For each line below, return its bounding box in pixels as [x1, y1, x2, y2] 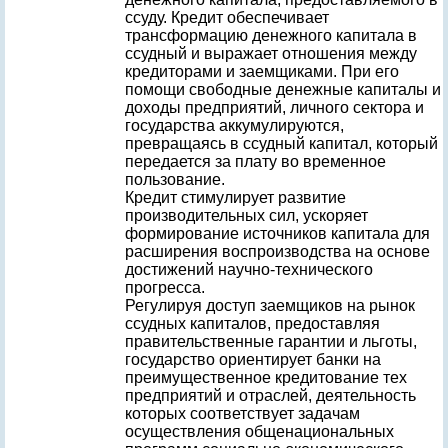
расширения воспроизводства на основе [125, 243, 430, 260]
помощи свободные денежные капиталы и [125, 81, 441, 98]
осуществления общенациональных [125, 423, 394, 440]
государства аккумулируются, [125, 117, 344, 134]
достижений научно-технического [125, 261, 373, 278]
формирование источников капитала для [125, 225, 430, 242]
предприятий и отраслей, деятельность [125, 387, 416, 404]
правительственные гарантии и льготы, [125, 333, 417, 350]
